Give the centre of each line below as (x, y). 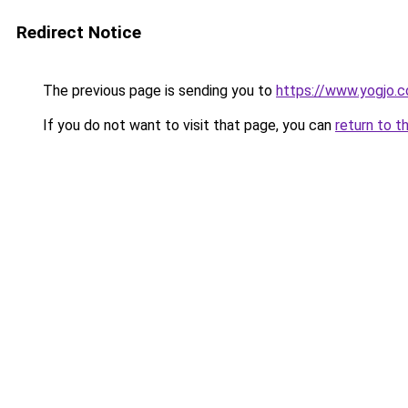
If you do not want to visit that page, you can (187, 125)
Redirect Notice (79, 32)
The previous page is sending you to (158, 91)
